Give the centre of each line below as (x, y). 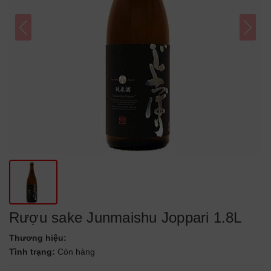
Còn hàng (76, 252)
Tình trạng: (33, 252)
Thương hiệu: (38, 238)
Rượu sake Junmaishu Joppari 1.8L (126, 217)
